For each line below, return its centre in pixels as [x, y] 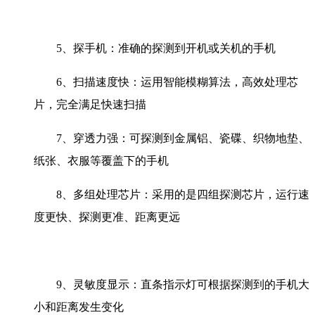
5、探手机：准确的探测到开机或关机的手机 [166, 49]
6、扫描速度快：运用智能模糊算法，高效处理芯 [177, 82]
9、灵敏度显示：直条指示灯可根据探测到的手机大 [183, 285]
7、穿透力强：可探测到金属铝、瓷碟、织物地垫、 [183, 139]
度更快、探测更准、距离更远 [107, 217]
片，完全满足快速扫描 [90, 105]
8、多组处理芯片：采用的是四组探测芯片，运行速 [183, 195]
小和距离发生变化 [79, 307]
